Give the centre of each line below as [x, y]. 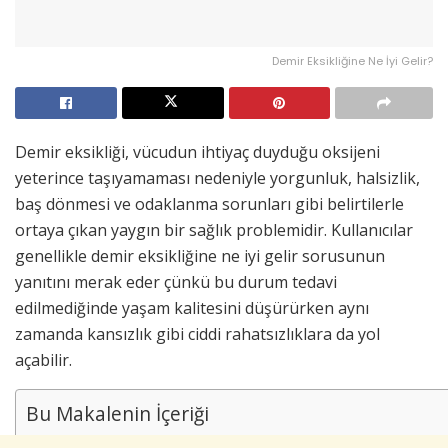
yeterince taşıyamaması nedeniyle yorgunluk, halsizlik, [217, 177]
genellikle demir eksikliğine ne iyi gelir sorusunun [200, 255]
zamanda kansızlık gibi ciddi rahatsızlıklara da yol [197, 333]
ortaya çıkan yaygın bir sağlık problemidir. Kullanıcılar [214, 229]
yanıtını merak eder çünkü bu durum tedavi [176, 281]
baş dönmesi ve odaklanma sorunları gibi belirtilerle [209, 203]
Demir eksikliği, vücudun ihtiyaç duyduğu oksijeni [197, 151]
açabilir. [43, 359]
